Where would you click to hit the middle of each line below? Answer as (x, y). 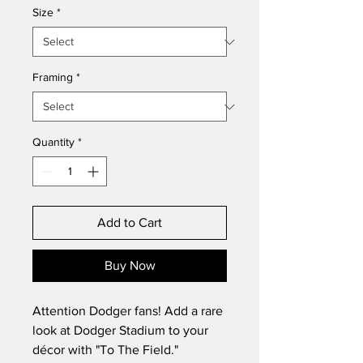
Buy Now (130, 265)
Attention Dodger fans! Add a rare (128, 311)
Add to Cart (130, 222)
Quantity (53, 142)
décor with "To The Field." (105, 350)
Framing (53, 77)
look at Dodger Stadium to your (120, 330)
